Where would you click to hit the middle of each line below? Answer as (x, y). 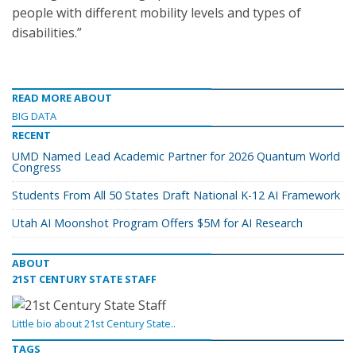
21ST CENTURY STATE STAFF (84, 279)
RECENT (31, 135)
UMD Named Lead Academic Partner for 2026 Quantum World (176, 156)
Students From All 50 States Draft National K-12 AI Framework (176, 195)
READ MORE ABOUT (62, 98)
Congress (37, 167)
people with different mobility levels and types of (157, 13)
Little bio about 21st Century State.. (94, 324)
